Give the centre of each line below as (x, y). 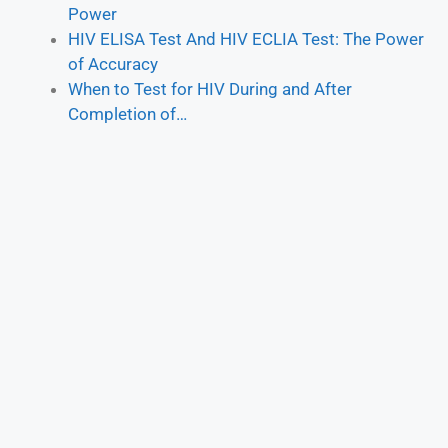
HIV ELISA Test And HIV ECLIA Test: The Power (246, 38)
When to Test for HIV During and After (210, 88)
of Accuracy (113, 63)
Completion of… (127, 113)
